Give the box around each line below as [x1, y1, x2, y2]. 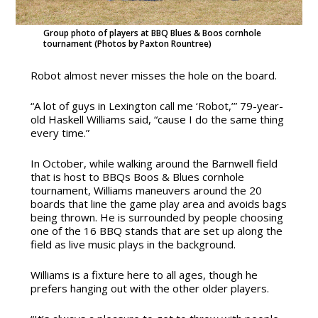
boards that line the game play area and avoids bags [30, 197, 287, 212]
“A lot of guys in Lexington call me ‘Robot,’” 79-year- [30, 99, 283, 114]
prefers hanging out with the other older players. [30, 281, 269, 296]
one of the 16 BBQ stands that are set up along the [30, 224, 283, 238]
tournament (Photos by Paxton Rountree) [43, 38, 212, 50]
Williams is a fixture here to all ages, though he [30, 268, 258, 283]
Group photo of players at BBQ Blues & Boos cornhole [43, 27, 261, 40]
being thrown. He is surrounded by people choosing [30, 210, 283, 225]
